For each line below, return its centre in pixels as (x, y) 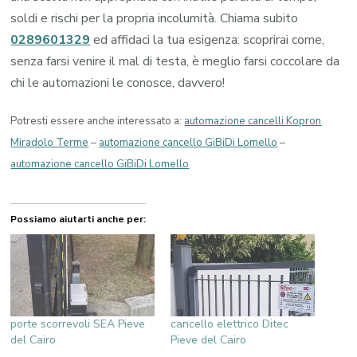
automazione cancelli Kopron (253, 121)
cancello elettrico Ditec (229, 324)
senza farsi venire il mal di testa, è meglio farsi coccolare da (175, 61)
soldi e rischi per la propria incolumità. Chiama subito (155, 18)
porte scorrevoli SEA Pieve (78, 324)
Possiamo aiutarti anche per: (78, 219)
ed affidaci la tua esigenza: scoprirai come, (209, 39)
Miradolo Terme (50, 142)
